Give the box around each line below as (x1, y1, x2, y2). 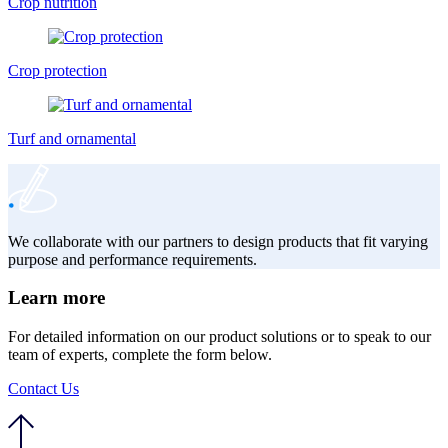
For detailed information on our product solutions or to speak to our (8, 327, 431, 345)
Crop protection (8, 61, 107, 79)
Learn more (8, 287, 105, 309)
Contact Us (8, 379, 79, 397)
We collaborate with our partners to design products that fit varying (8, 232, 428, 250)
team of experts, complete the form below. (8, 345, 272, 363)
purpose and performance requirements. (8, 250, 257, 268)
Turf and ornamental (8, 129, 136, 147)
